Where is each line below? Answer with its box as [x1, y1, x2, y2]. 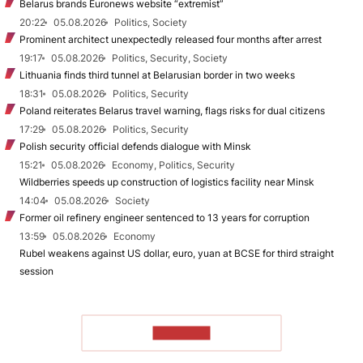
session [19, 264, 53, 277]
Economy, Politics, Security [112, 158, 235, 171]
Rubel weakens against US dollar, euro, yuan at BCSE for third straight [19, 246, 334, 259]
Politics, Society [114, 15, 187, 28]
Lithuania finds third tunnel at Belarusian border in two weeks [19, 68, 295, 81]
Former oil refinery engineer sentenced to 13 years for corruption [19, 211, 310, 224]
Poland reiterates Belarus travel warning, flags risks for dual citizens [19, 104, 325, 117]
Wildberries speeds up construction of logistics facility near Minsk [19, 175, 314, 188]
